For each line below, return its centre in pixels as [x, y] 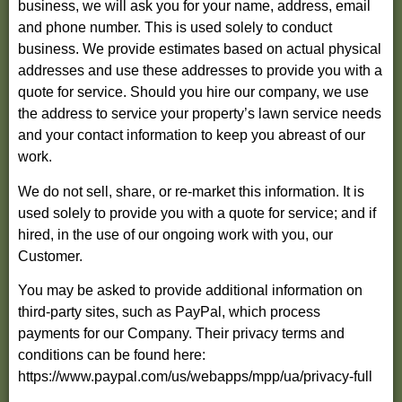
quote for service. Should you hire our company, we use [193, 92]
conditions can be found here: [112, 355]
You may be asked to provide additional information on [190, 291]
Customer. [50, 256]
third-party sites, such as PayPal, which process [169, 312]
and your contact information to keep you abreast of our [192, 135]
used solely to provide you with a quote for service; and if [197, 213]
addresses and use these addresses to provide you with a [200, 71]
